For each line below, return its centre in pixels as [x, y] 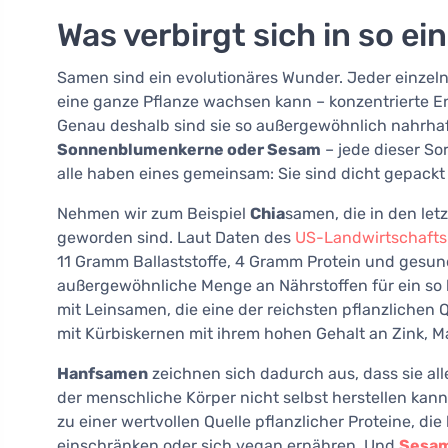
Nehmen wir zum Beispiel [153, 214]
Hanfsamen [102, 374]
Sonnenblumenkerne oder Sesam [189, 150]
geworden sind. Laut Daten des [176, 238]
